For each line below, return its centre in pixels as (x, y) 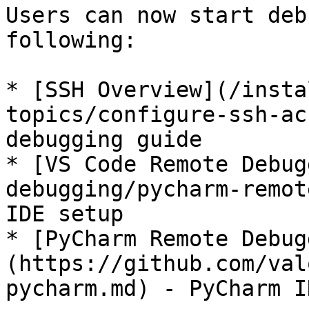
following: (71, 40)
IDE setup (64, 214)
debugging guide (104, 139)
